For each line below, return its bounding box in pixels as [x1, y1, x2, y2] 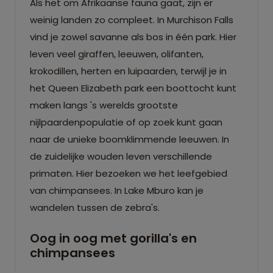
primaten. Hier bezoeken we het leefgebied [30, 166, 227, 180]
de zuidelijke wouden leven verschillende [30, 149, 212, 163]
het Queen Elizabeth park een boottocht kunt [30, 81, 236, 94]
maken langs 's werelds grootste [30, 98, 178, 112]
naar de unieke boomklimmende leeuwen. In [30, 132, 229, 146]
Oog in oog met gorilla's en [30, 229, 197, 247]
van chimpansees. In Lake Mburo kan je [30, 183, 204, 197]
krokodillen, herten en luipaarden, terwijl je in [30, 64, 227, 77]
